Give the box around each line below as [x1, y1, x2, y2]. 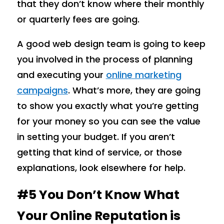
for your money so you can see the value [16, 114, 200, 127]
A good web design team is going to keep [16, 37, 205, 50]
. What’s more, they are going [67, 83, 200, 96]
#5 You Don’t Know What [16, 185, 179, 203]
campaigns [16, 83, 68, 96]
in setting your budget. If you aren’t [16, 130, 175, 143]
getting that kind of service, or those [16, 145, 182, 158]
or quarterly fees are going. [16, 12, 139, 25]
